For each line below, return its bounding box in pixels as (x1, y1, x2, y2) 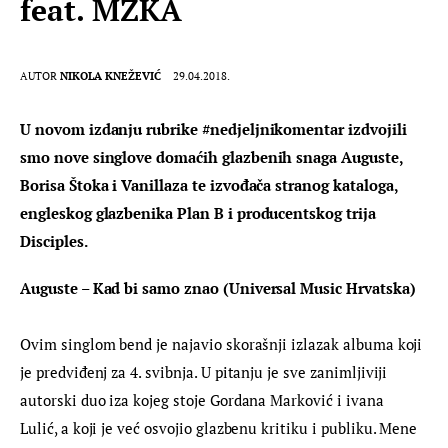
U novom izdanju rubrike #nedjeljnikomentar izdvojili (20, 118, 411, 139)
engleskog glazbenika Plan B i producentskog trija (20, 202, 380, 223)
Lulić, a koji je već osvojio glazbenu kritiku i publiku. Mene (20, 418, 422, 439)
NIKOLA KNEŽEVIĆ (60, 68, 162, 83)
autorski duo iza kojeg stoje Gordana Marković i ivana (20, 390, 388, 411)
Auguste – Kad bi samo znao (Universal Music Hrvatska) (20, 278, 416, 299)
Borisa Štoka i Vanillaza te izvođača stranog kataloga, (20, 174, 402, 195)
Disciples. (20, 230, 88, 251)
